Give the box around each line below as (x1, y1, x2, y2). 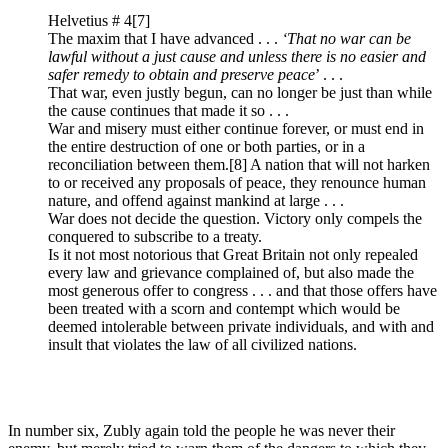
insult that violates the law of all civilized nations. (48, 335, 357, 353)
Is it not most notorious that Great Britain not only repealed (48, 245, 418, 263)
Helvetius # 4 (48, 11, 132, 29)
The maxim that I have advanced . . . (48, 29, 282, 47)
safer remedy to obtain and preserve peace (48, 65, 315, 83)
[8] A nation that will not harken (229, 155, 430, 173)
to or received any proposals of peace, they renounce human (48, 173, 426, 191)
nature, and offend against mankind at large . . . (48, 191, 344, 209)
